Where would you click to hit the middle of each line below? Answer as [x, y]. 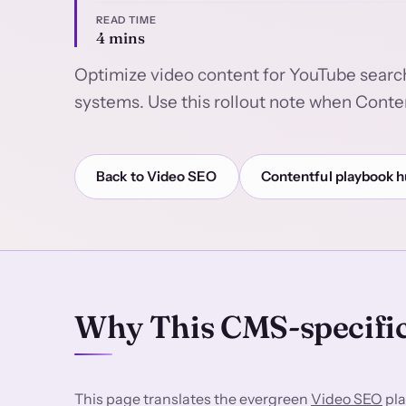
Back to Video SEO [157, 176]
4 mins [120, 39]
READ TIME [126, 19]
